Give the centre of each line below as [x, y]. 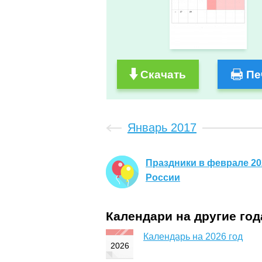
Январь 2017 [162, 128]
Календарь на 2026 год [193, 236]
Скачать [163, 75]
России [163, 178]
